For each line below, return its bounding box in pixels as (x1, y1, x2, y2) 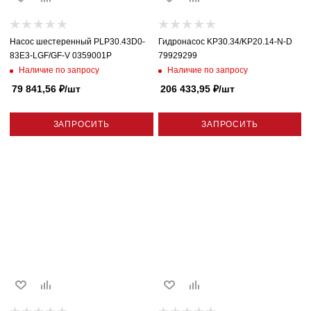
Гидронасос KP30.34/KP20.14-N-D (158, 36, 292, 47)
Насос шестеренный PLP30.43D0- (10, 36, 145, 47)
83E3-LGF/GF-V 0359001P (10, 50, 112, 60)
